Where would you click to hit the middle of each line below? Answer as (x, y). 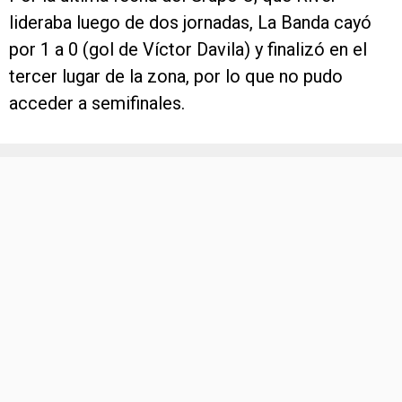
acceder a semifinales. (97, 103)
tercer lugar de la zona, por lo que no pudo (176, 76)
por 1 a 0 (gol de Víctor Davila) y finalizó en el (188, 49)
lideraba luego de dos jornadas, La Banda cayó (190, 22)
